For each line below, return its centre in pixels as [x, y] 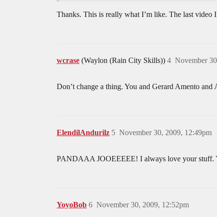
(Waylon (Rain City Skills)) [124, 61]
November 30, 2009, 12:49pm [165, 133]
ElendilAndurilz [83, 133]
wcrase [68, 61]
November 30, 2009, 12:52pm [143, 205]
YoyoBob [72, 205]
